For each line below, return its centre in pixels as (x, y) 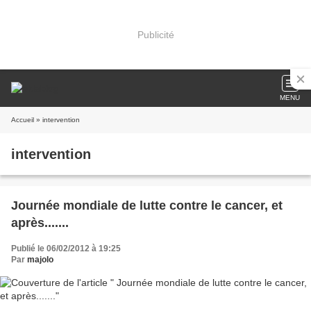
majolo (40, 260)
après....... (40, 223)
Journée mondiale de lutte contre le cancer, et (147, 205)
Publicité (155, 34)
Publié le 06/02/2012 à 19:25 (66, 249)
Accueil (23, 120)
